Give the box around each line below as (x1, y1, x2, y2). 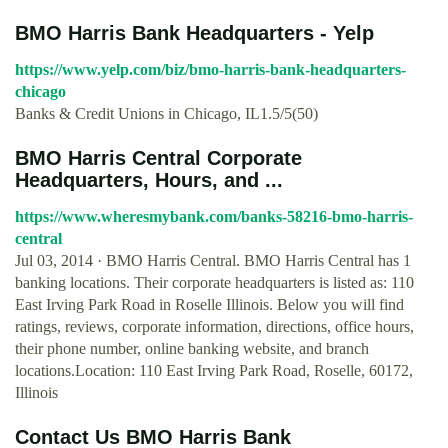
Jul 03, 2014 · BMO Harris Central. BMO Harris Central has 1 (15, 252, 411, 269)
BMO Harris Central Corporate (15, 147, 302, 169)
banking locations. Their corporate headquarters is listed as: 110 (15, 274, 414, 291)
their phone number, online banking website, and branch (15, 340, 369, 357)
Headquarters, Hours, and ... (15, 169, 283, 191)
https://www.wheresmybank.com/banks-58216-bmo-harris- (15, 208, 413, 225)
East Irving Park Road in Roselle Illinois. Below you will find (15, 296, 404, 313)
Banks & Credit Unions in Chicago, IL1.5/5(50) (15, 105, 318, 122)
